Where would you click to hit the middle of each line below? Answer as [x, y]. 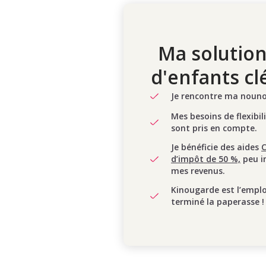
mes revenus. [198, 171]
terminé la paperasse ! [218, 202]
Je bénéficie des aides [216, 147]
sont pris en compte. [214, 128]
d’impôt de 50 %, [206, 159]
